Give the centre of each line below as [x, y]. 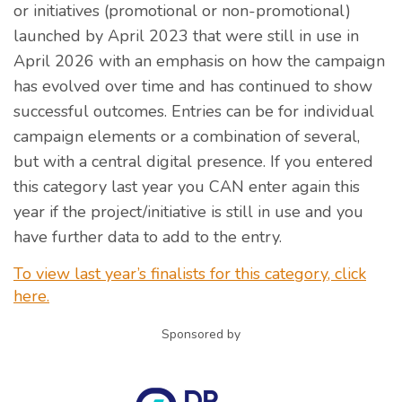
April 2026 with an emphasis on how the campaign [199, 61]
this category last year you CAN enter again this [187, 186]
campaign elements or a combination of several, [187, 136]
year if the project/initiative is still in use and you [188, 211]
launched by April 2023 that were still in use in [186, 35]
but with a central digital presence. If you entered [193, 161]
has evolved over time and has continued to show [193, 86]
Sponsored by [201, 334]
